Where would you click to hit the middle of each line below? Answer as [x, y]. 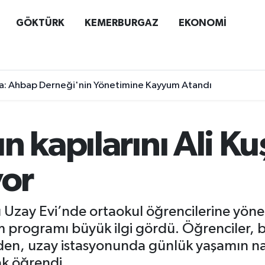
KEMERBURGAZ [121, 22]
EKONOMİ [202, 22]
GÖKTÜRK [40, 22]
